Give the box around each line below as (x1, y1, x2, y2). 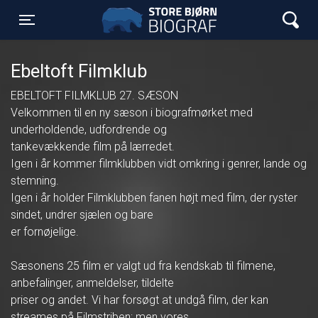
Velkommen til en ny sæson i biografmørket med (11, 106, 253, 119)
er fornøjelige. (11, 225, 79, 238)
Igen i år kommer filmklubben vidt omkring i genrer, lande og (11, 157, 307, 170)
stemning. (11, 174, 59, 187)
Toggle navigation (27, 23, 138, 40)
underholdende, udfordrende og (11, 123, 167, 136)
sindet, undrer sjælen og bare (11, 208, 153, 221)
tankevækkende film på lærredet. (11, 140, 175, 153)
